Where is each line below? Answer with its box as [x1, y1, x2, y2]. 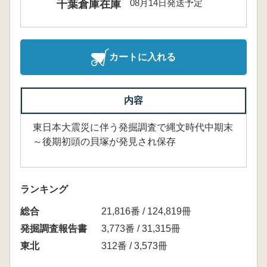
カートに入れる [109, 52, 176, 62]
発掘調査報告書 [20, 223, 87, 234]
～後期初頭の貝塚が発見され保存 [33, 136, 176, 147]
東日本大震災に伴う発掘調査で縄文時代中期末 [33, 122, 233, 132]
